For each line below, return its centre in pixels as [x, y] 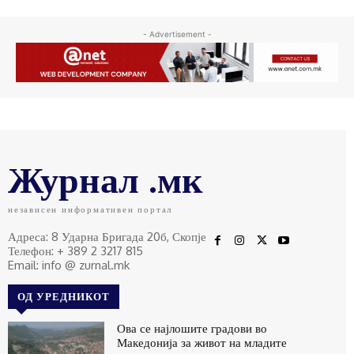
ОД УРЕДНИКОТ [64, 297]
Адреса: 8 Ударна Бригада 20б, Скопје [107, 237]
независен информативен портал [90, 210]
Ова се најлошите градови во [192, 329]
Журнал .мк [105, 179]
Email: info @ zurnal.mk [69, 265]
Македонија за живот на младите [202, 343]
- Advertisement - [177, 34]
